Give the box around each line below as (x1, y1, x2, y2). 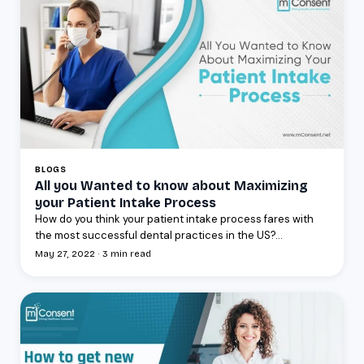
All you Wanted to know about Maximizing (35, 178, 308, 194)
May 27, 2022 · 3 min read (35, 249, 151, 260)
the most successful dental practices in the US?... (35, 228, 283, 243)
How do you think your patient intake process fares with (35, 212, 314, 227)
